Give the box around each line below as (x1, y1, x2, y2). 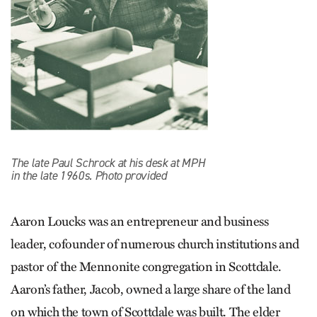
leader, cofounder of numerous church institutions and (11, 236, 299, 252)
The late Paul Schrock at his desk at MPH (11, 155, 205, 171)
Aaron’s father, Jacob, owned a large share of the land (11, 281, 291, 297)
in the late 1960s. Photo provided (11, 168, 167, 184)
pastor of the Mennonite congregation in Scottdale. (11, 258, 282, 275)
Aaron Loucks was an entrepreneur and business (11, 213, 269, 229)
